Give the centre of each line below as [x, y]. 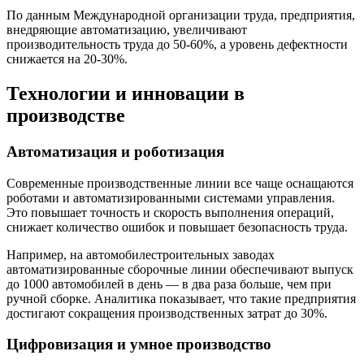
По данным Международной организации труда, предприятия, [181, 15]
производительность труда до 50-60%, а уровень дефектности [177, 45]
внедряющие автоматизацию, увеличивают [127, 30]
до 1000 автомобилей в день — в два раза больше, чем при [169, 284]
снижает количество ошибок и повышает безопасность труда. [177, 227]
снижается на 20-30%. [67, 59]
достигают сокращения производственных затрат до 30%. [167, 313]
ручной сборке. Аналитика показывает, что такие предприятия [181, 298]
